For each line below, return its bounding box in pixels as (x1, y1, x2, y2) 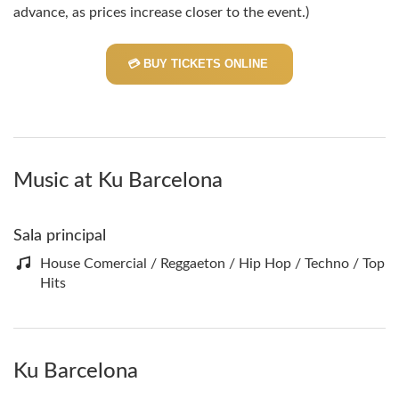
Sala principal (13, 228, 106, 244)
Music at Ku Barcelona (13, 170, 223, 191)
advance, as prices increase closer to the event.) (13, 5, 309, 20)
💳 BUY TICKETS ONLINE (127, 57, 272, 70)
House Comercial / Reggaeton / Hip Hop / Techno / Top (40, 256, 385, 271)
